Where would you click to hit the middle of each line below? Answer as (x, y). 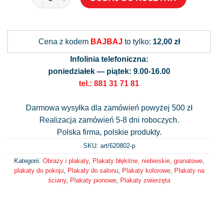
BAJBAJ (106, 41)
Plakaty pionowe (93, 180)
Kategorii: (28, 161)
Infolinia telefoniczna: (109, 59)
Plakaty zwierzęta (145, 180)
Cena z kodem (64, 41)
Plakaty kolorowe (146, 170)
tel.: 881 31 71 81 (109, 83)
